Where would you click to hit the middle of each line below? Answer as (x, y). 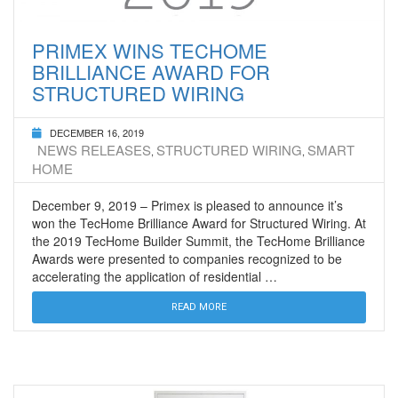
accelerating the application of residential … (155, 277)
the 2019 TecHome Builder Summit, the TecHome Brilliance (199, 241)
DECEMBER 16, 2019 (97, 133)
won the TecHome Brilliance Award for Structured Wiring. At (199, 223)
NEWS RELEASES (94, 150)
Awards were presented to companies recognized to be (187, 259)
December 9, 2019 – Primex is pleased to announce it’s (187, 206)
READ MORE (199, 307)
